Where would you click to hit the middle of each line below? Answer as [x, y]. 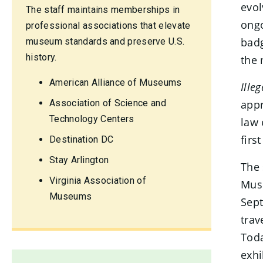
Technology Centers [92, 119]
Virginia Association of [98, 181]
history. [41, 57]
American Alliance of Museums [116, 82]
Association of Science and [108, 103]
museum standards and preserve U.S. [105, 41]
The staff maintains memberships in [103, 10]
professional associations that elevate [108, 26]
